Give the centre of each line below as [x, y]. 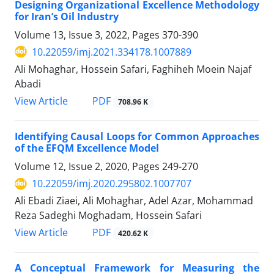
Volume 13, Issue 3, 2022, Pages [88, 35]
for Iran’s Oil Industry [67, 16]
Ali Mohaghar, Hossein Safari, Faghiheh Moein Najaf [133, 69]
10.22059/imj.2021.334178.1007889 [112, 52]
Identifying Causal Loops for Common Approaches [137, 137]
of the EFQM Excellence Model [87, 148]
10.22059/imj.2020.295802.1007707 [112, 184]
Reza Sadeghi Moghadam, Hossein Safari [108, 216]
